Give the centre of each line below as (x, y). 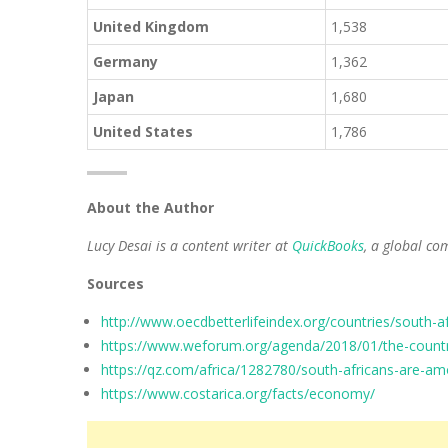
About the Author (150, 207)
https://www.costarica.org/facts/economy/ (238, 393)
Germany (125, 61)
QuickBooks (328, 245)
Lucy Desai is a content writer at (189, 245)
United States (143, 131)
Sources (115, 283)
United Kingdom (151, 26)
